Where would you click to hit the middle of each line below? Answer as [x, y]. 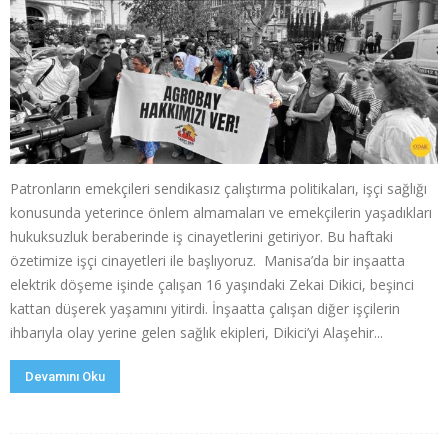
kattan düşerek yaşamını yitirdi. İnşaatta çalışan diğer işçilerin [205, 309]
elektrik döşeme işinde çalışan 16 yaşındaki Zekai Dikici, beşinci [212, 285]
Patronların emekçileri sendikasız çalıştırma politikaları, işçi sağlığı [218, 189]
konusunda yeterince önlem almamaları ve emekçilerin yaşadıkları [221, 213]
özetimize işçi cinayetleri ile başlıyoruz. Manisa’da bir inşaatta [207, 261]
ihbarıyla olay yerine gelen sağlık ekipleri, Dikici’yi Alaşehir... [196, 333]
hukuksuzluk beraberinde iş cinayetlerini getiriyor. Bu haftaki [201, 237]
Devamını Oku [65, 377]
